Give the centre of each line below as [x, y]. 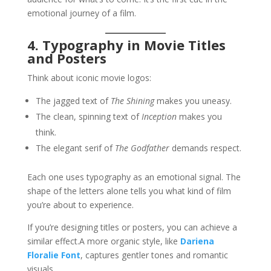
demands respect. [205, 148]
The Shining [132, 101]
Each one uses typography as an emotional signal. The [134, 177]
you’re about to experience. [80, 205]
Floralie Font [54, 255]
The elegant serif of [75, 148]
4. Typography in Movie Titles [126, 45]
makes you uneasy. [193, 101]
